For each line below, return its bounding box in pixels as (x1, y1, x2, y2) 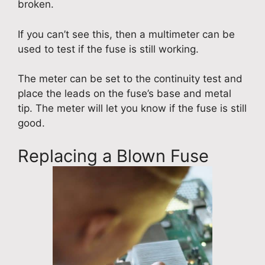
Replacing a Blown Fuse (18, 145, 209, 166)
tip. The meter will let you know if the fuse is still (18, 102, 247, 115)
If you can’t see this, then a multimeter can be (18, 28, 235, 40)
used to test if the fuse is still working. (18, 43, 199, 55)
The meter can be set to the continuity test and (18, 73, 243, 85)
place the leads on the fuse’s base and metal (18, 88, 231, 100)
